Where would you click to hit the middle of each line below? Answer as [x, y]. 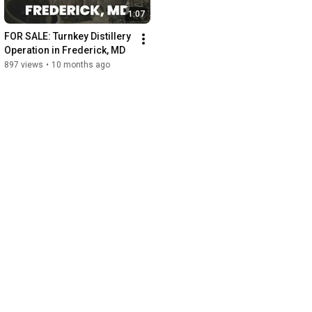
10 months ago [81, 65]
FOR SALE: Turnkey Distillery [68, 37]
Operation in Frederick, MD [65, 50]
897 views [24, 65]
